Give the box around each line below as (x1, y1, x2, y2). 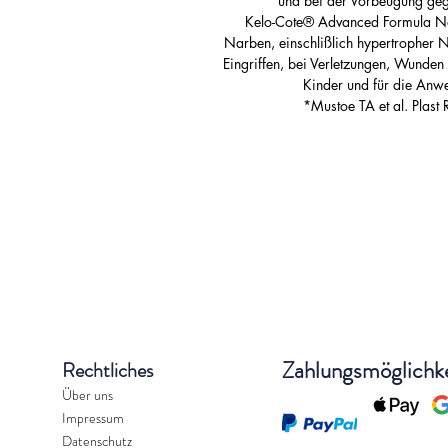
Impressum (62, 408, 124, 429)
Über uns (62, 385, 113, 406)
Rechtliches (62, 356, 153, 386)
